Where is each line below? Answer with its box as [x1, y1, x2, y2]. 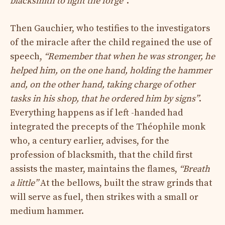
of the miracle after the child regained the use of [10, 36, 212, 48]
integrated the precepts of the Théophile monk [10, 121, 205, 133]
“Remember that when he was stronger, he [44, 50, 215, 62]
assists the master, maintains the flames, [10, 163, 179, 175]
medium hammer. [10, 205, 84, 217]
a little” [10, 177, 38, 189]
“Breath [179, 163, 210, 175]
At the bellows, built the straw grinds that [38, 177, 212, 189]
